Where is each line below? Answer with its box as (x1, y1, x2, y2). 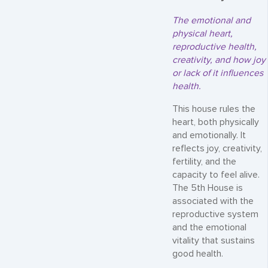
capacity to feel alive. (172, 169, 260, 181)
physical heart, (172, 28, 233, 40)
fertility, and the (172, 156, 236, 167)
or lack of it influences (172, 68, 263, 80)
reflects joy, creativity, (172, 143, 262, 154)
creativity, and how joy (172, 54, 266, 66)
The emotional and (172, 15, 251, 27)
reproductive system (172, 209, 258, 220)
